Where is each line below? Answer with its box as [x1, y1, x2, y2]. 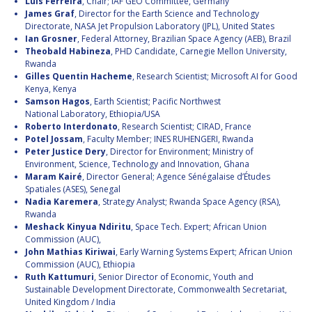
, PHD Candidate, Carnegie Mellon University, [111, 45, 287, 58]
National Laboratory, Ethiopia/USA [25, 108, 160, 120]
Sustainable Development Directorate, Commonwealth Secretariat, [25, 283, 287, 296]
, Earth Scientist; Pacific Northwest [90, 95, 221, 108]
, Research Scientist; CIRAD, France [118, 120, 251, 133]
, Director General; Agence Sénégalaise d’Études [82, 171, 270, 183]
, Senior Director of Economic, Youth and [94, 271, 253, 283]
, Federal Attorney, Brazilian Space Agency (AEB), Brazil [77, 33, 291, 45]
